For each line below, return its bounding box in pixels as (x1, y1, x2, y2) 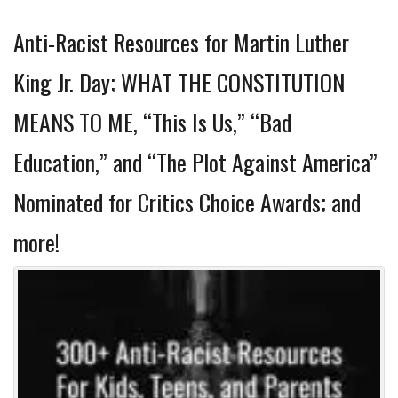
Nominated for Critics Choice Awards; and (13, 185, 361, 219)
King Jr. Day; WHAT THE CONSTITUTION (13, 65, 345, 99)
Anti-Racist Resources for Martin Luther (13, 25, 349, 60)
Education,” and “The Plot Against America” (13, 145, 378, 179)
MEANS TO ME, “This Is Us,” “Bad (13, 105, 291, 139)
